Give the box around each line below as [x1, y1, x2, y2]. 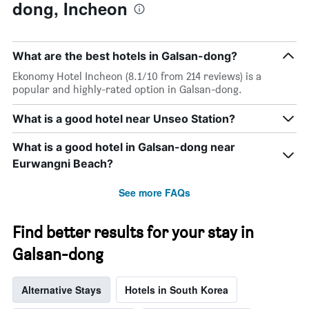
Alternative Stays [21, 283, 101, 297]
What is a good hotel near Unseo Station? [12, 112, 235, 126]
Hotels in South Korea [125, 283, 228, 297]
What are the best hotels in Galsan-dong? [12, 49, 237, 63]
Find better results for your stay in [12, 222, 254, 243]
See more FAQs [119, 186, 190, 200]
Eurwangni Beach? [12, 157, 113, 171]
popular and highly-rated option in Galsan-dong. [12, 83, 242, 97]
